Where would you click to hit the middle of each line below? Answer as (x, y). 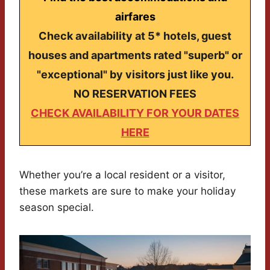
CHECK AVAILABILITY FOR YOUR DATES (135, 113)
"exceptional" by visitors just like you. (135, 75)
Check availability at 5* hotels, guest (135, 36)
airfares (135, 17)
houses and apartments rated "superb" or (135, 55)
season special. (57, 208)
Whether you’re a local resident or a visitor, (122, 175)
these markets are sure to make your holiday (127, 191)
